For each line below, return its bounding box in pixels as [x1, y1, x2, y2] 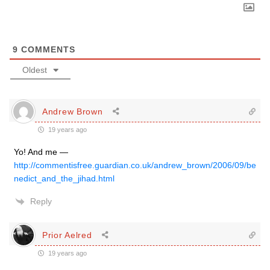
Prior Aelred [42, 230, 92, 240]
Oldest [22, 65, 47, 75]
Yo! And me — [14, 147, 68, 157]
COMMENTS [18, 45, 75, 54]
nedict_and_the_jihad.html [14, 174, 115, 183]
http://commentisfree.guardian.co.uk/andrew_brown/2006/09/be [14, 160, 256, 170]
